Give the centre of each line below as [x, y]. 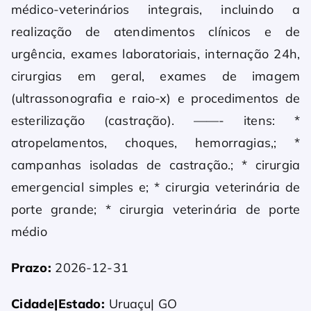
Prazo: [32, 268]
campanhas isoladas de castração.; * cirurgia [155, 165]
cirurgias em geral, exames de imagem [155, 76]
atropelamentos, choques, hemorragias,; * [155, 143]
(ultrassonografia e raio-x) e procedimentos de [155, 98]
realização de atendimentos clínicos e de [155, 32]
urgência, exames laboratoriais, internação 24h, [155, 54]
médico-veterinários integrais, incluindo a [155, 9]
